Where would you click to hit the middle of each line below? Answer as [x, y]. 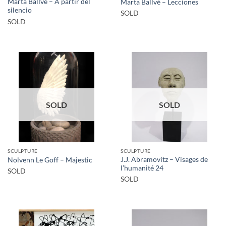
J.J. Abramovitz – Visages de [164, 159]
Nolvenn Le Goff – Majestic [50, 160]
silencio [20, 10]
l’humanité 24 [142, 168]
